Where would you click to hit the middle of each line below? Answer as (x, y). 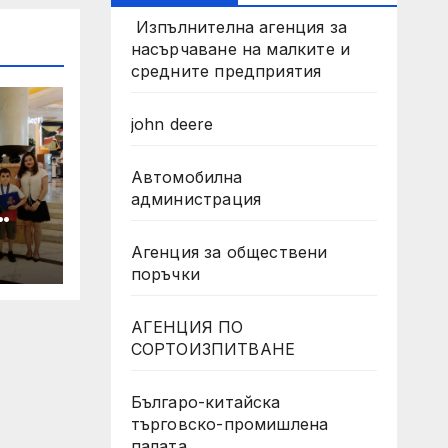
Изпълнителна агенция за (239, 27)
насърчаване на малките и (240, 49)
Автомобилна (186, 177)
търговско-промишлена (229, 424)
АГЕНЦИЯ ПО (187, 327)
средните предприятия (226, 71)
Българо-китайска (205, 402)
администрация (196, 199)
